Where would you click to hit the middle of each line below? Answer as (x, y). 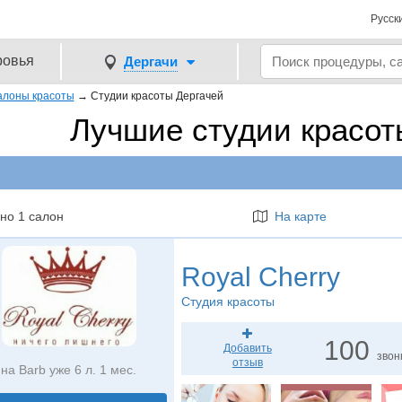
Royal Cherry (260, 277)
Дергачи (150, 61)
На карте (297, 216)
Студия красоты (227, 301)
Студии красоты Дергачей (157, 96)
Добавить (247, 348)
